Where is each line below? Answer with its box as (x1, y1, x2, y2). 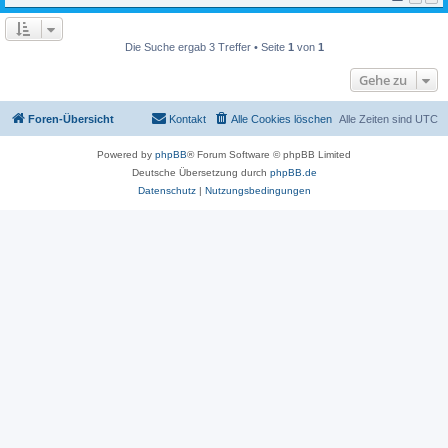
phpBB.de (269, 167, 317, 179)
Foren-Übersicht (28, 113, 114, 126)
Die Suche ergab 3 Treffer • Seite (124, 41, 288, 54)
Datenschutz (137, 185, 196, 197)
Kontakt (169, 113, 206, 126)
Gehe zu (359, 71, 407, 90)
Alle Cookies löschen (231, 113, 332, 126)
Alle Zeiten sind (339, 113, 415, 126)
